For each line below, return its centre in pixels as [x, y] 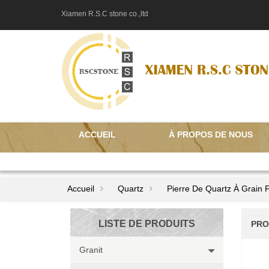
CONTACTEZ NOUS [118, 159]
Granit [91, 250]
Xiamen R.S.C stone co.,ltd [105, 14]
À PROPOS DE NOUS [211, 134]
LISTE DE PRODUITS [147, 224]
